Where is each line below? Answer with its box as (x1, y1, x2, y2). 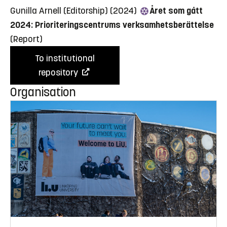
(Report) (10, 33, 43, 45)
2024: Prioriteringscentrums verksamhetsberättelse (10, 19, 214, 31)
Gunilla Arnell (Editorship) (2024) (10, 5, 139, 17)
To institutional (35, 53, 95, 64)
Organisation (10, 85, 76, 100)
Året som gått (149, 5, 203, 17)
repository (39, 67, 80, 79)
